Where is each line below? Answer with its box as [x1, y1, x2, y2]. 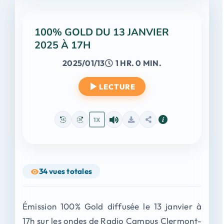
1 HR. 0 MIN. [115, 58, 161, 68]
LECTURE [98, 81, 135, 91]
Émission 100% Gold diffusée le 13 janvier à [22, 200, 202, 211]
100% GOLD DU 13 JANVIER [34, 25, 169, 39]
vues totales [49, 166, 92, 176]
